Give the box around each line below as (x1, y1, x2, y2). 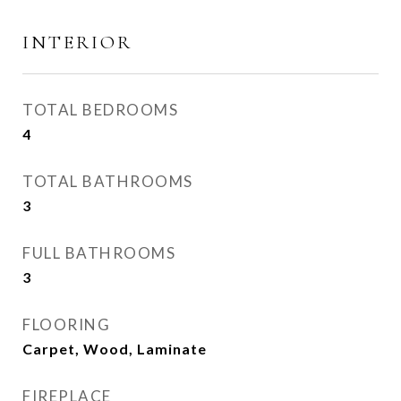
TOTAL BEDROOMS (22, 100, 178, 119)
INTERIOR (22, 31, 132, 54)
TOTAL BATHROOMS (22, 172, 193, 191)
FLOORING (22, 315, 110, 334)
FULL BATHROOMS (22, 243, 175, 262)
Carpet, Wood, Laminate (22, 340, 207, 357)
